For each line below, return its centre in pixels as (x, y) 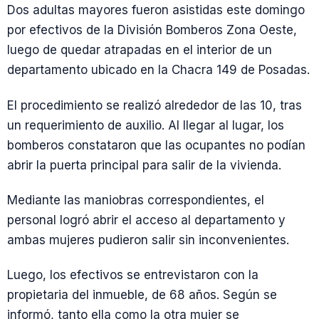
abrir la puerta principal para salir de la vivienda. (144, 165)
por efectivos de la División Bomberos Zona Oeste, (152, 30)
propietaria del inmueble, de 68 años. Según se (142, 295)
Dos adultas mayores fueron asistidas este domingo (156, 10)
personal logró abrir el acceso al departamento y (146, 220)
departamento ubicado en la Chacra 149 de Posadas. (158, 70)
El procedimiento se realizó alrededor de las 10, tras (155, 105)
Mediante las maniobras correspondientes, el (136, 200)
